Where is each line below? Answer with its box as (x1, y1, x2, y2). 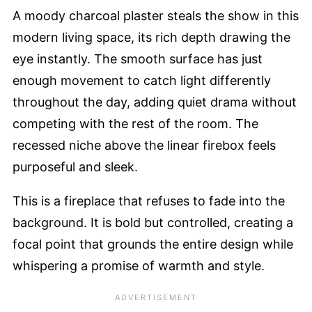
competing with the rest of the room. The (13, 116, 258, 131)
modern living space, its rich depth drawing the (13, 29, 290, 45)
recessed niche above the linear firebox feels (13, 137, 276, 153)
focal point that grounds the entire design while (13, 236, 293, 251)
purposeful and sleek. (13, 159, 138, 174)
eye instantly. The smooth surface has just (13, 51, 263, 66)
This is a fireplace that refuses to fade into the (13, 193, 285, 208)
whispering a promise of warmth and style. (13, 258, 265, 273)
